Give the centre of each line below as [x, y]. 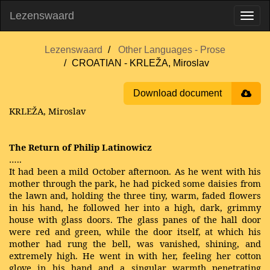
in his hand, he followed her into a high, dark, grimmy [135, 207]
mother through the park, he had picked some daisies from [135, 183]
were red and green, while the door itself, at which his [135, 231]
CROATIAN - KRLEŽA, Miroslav [140, 63]
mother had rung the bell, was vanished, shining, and [135, 243]
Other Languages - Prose [172, 50]
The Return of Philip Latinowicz [80, 147]
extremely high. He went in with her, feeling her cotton [135, 256]
